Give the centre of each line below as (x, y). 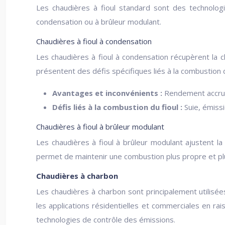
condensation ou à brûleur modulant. (99, 22)
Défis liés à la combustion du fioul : (118, 107)
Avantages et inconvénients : (108, 93)
